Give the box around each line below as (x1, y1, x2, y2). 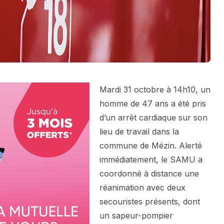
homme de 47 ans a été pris (99, 98, 206, 109)
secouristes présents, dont (99, 196, 200, 207)
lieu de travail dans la (99, 126, 179, 137)
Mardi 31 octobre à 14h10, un (99, 84, 210, 95)
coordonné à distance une (99, 168, 199, 179)
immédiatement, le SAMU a (99, 154, 202, 165)
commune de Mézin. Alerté (99, 140, 202, 151)
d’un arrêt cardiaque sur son (99, 112, 207, 123)
